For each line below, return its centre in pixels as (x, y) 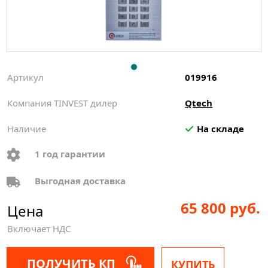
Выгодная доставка (80, 181)
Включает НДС (39, 228)
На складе (221, 129)
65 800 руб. (221, 208)
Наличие (27, 129)
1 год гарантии (70, 154)
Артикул (26, 77)
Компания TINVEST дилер (63, 103)
